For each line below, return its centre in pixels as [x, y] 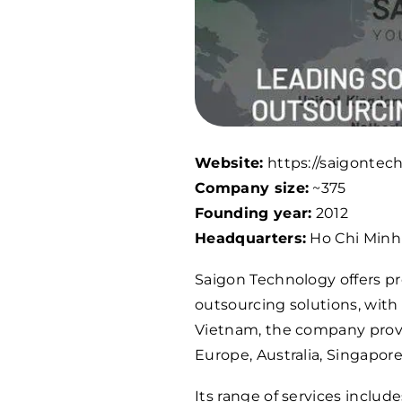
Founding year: [253, 214]
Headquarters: [251, 239]
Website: [229, 163]
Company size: [252, 188]
